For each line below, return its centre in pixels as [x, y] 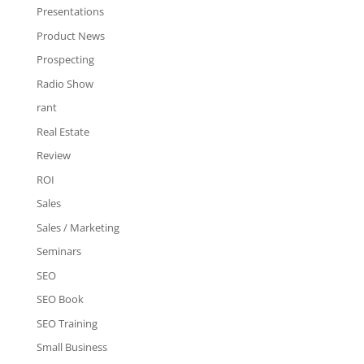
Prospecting [65, 59]
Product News [70, 35]
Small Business [71, 347]
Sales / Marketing [78, 227]
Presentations [70, 11]
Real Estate [63, 131]
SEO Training [67, 323]
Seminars [58, 251]
